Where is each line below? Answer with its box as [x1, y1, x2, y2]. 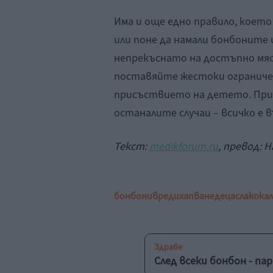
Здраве [154, 241, 182, 253]
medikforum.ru [149, 138, 218, 154]
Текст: [114, 138, 149, 154]
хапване [179, 189, 214, 203]
